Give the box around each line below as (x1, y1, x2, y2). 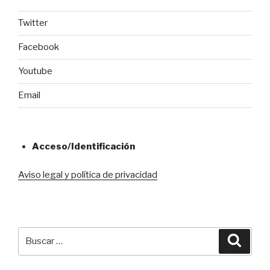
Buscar (18, 228, 51, 240)
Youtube (18, 66, 52, 77)
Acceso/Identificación (31, 141, 135, 152)
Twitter (18, 17, 48, 29)
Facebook (18, 42, 59, 53)
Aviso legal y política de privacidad (18, 169, 157, 180)
